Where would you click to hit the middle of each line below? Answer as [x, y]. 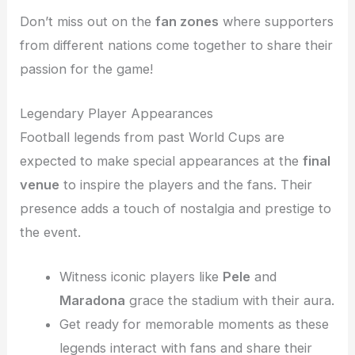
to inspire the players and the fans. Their [186, 184]
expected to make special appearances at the [162, 160]
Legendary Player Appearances [117, 113]
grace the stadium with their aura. [229, 301]
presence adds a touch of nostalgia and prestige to [176, 208]
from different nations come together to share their [177, 45]
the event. [51, 232]
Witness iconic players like [141, 277]
